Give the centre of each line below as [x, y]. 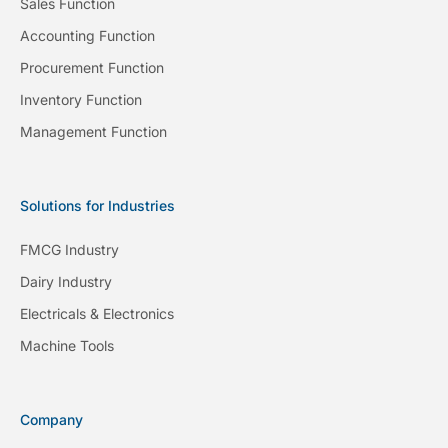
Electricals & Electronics [97, 313]
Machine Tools [67, 345]
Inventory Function [81, 99]
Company [51, 419]
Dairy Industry [66, 281]
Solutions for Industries [97, 205]
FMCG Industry [69, 249]
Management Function [93, 131]
